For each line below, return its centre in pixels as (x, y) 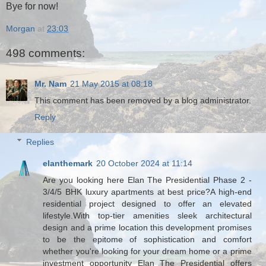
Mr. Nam (50, 83)
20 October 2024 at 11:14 (145, 163)
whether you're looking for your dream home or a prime (147, 251)
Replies (40, 142)
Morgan (20, 28)
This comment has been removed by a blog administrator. (143, 100)
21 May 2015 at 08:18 (111, 83)
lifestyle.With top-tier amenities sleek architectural (147, 215)
